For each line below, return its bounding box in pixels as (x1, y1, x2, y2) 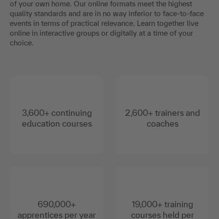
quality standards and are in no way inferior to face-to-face (10, 9, 204, 18)
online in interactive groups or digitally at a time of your (10, 28, 193, 37)
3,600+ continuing (22, 108, 92, 117)
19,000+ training (131, 199, 193, 209)
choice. (10, 38, 34, 47)
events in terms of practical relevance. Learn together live (10, 19, 198, 27)
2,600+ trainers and (125, 108, 200, 117)
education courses (22, 118, 92, 128)
